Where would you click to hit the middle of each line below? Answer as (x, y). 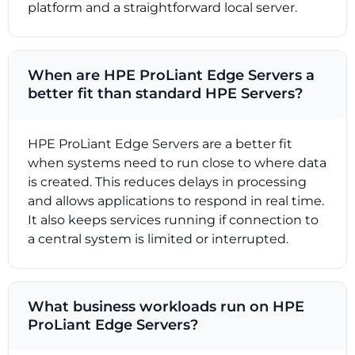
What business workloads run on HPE (166, 306)
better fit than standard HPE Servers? (165, 93)
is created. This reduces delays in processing (167, 181)
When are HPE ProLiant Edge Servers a (171, 75)
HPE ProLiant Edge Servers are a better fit (160, 143)
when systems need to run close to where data (177, 162)
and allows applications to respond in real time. (176, 200)
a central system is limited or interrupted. (158, 239)
